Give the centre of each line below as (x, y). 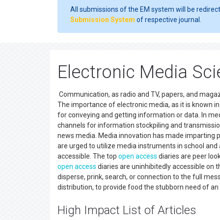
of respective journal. (168, 20)
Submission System (103, 20)
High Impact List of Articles (127, 210)
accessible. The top (88, 156)
